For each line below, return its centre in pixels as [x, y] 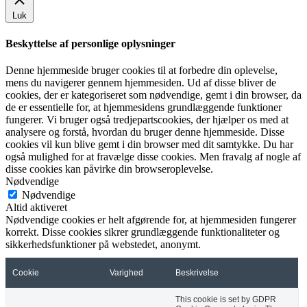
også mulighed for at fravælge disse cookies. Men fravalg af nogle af [153, 156]
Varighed [126, 272]
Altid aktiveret [36, 207]
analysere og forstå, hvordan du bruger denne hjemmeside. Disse [145, 132]
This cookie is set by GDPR [226, 299]
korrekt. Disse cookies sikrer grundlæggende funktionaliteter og [143, 232]
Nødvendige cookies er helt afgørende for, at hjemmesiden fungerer [151, 219]
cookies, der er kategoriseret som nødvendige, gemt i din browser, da [153, 95]
